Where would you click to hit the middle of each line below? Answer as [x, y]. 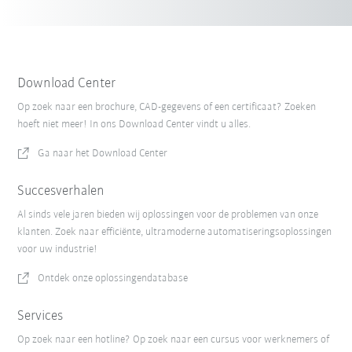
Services [40, 317]
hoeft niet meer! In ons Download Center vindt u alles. [134, 125]
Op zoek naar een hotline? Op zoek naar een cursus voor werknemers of [174, 340]
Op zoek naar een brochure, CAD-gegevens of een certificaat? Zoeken [167, 108]
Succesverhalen [61, 192]
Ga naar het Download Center [103, 154]
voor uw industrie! [58, 250]
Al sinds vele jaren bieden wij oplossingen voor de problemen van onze [168, 215]
